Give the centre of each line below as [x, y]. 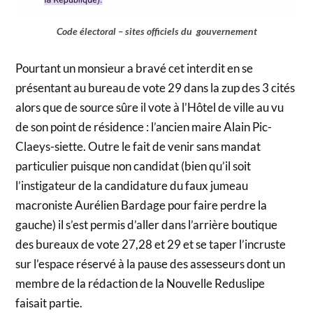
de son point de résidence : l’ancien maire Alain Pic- [144, 126]
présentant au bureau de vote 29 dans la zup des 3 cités [155, 87]
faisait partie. [49, 303]
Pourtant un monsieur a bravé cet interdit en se [134, 68]
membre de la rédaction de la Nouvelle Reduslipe [140, 283]
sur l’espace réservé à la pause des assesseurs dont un [151, 263]
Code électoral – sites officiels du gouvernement [156, 31]
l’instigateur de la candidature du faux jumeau [132, 185]
